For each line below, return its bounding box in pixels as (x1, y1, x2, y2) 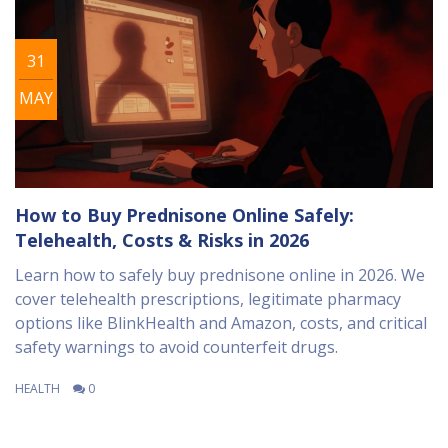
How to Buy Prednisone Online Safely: (15, 203, 354, 228)
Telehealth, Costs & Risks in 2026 (15, 228, 309, 253)
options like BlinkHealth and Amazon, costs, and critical (15, 312, 427, 335)
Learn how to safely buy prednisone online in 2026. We (15, 264, 425, 287)
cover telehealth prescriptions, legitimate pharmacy (15, 288, 401, 311)
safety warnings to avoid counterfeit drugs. (15, 336, 338, 359)
